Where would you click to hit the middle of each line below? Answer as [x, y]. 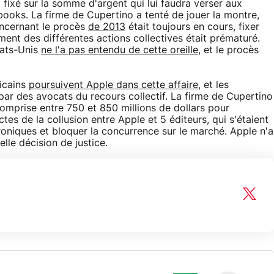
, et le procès [228, 50]
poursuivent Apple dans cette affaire [113, 85]
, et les [213, 85]
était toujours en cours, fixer [192, 27]
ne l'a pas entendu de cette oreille [120, 50]
